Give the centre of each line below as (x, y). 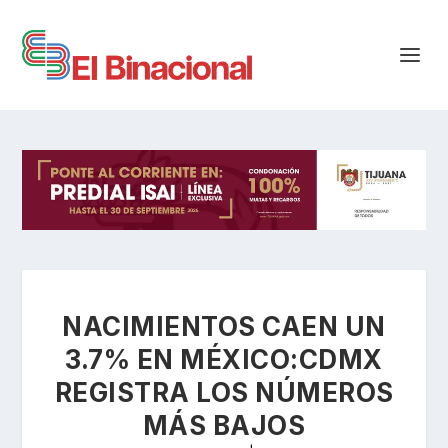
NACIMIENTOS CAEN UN (224, 326)
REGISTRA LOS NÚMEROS (224, 392)
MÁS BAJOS (224, 425)
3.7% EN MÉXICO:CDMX (224, 359)
